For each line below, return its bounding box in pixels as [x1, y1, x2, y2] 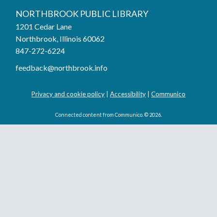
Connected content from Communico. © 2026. [55, 111, 162, 118]
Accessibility [110, 90, 146, 98]
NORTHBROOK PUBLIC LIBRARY [15, 8, 148, 19]
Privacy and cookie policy [31, 90, 105, 98]
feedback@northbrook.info [15, 62, 108, 72]
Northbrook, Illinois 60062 [15, 33, 105, 43]
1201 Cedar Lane [15, 21, 77, 31]
